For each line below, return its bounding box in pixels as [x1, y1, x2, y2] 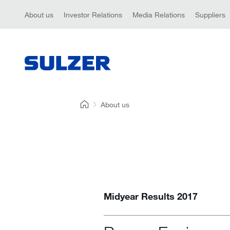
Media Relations [132, 10, 185, 19]
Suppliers [195, 10, 225, 19]
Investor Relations [64, 10, 122, 19]
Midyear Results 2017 [103, 190, 198, 202]
